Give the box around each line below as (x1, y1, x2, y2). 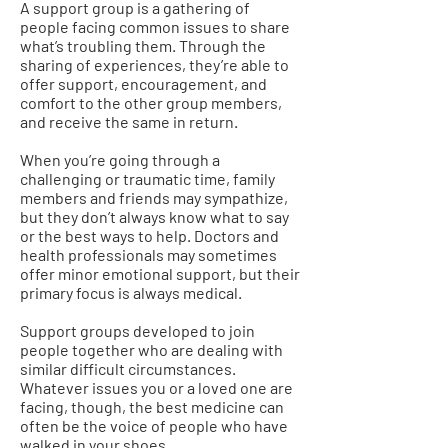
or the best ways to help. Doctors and (20, 225, 279, 245)
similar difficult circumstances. (20, 358, 236, 378)
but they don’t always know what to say (20, 206, 289, 226)
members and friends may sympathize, (20, 187, 288, 207)
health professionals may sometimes (20, 244, 277, 264)
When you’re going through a (20, 149, 220, 169)
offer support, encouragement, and (20, 73, 267, 93)
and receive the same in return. (20, 111, 238, 131)
